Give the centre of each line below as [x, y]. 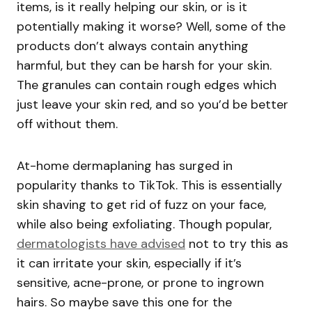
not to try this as [237, 244]
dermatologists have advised [101, 244]
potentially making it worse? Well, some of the [151, 27]
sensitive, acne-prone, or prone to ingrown [140, 283]
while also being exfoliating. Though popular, [144, 225]
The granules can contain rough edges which [147, 85]
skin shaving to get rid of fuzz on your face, [141, 205]
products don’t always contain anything [133, 46]
